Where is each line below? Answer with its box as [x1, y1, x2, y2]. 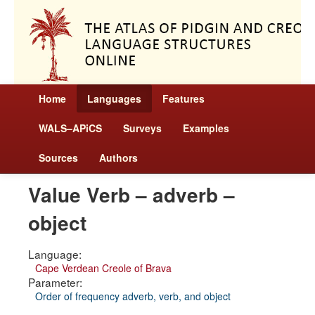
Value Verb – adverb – [28, 180, 235, 209]
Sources [39, 150, 78, 165]
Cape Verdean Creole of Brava [35, 261, 172, 275]
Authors [99, 150, 138, 165]
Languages [87, 91, 141, 105]
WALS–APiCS [39, 121, 102, 135]
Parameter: [28, 274, 82, 290]
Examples [183, 121, 229, 135]
